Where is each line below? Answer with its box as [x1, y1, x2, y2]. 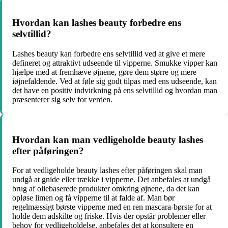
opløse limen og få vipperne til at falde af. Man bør [12, 193, 175, 203]
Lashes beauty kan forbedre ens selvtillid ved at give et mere [12, 49, 205, 58]
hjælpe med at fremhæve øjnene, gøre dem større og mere [12, 67, 196, 76]
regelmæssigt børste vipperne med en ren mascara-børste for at [12, 203, 212, 212]
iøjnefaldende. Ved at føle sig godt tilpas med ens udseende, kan [12, 76, 217, 85]
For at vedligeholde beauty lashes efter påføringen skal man [12, 166, 203, 175]
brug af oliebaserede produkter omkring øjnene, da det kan [12, 184, 199, 193]
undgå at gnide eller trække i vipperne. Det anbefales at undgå [12, 175, 211, 184]
